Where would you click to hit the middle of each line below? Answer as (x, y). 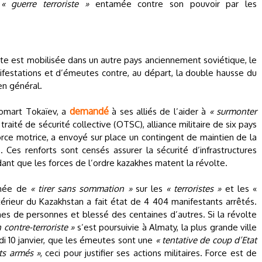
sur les (149, 189)
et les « (239, 189)
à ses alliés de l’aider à (159, 111)
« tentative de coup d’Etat (206, 240)
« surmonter (233, 111)
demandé (89, 111)
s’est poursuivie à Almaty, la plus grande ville (166, 227)
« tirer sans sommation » (81, 189)
